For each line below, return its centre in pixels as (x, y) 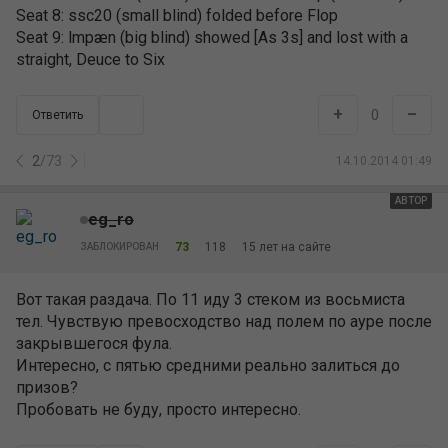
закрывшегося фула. (94, 343)
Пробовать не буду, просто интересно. (158, 409)
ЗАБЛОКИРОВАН (119, 246)
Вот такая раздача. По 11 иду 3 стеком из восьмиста (210, 299)
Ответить (57, 115)
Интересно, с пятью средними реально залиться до (208, 365)
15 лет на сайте (286, 246)
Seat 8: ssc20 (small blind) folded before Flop (177, 15)
